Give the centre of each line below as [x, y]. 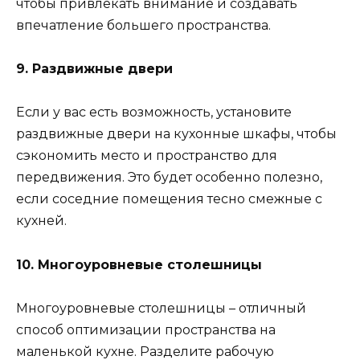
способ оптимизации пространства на [146, 329]
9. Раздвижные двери [94, 69]
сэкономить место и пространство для [147, 156]
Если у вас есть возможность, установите [154, 112]
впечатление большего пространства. [143, 25]
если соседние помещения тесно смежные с [169, 199]
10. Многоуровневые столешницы [139, 264]
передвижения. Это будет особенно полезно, [169, 178]
